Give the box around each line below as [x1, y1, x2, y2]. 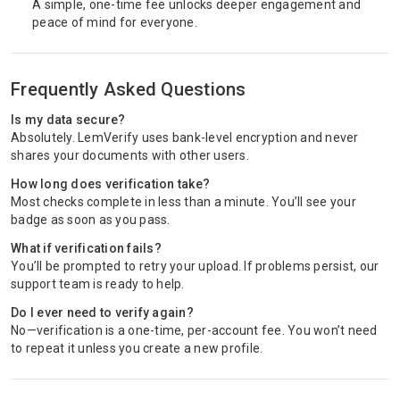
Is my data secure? [11, 112, 126, 127]
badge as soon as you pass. [11, 212, 171, 227]
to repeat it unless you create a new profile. [11, 341, 263, 355]
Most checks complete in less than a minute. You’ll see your [11, 195, 356, 209]
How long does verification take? [11, 177, 210, 191]
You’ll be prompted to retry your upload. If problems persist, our [11, 259, 379, 273]
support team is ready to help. [11, 277, 185, 291]
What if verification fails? [11, 241, 162, 255]
